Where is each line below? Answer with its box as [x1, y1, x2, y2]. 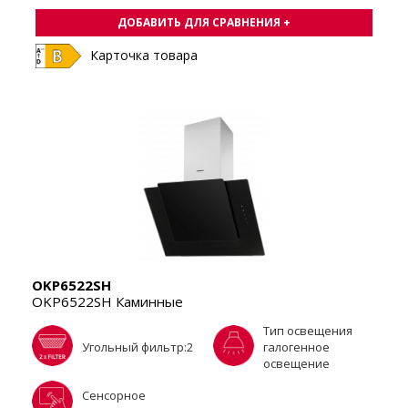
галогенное [263, 339, 330, 356]
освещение [263, 355, 330, 372]
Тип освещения [263, 322, 352, 340]
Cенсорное [82, 386, 146, 403]
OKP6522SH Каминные [32, 292, 183, 311]
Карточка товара [90, 46, 198, 65]
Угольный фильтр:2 [82, 339, 193, 356]
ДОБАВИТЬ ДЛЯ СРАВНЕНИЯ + [117, 15, 291, 31]
